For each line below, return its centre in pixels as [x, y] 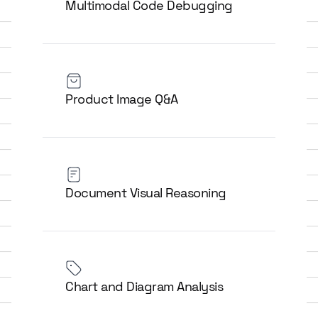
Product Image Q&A [122, 99]
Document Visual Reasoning [146, 193]
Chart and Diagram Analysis [144, 286]
